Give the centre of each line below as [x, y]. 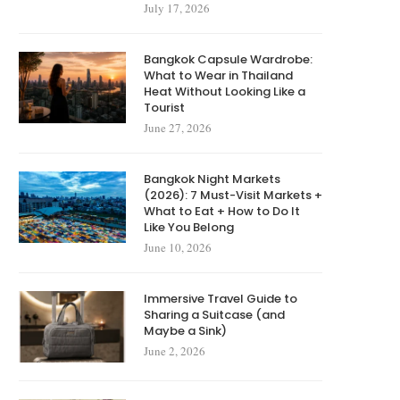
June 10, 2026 [178, 248]
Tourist [164, 108]
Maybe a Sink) [185, 331]
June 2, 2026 [175, 351]
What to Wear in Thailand [218, 76]
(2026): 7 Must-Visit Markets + [233, 196]
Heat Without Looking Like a [225, 92]
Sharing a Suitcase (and [214, 315]
